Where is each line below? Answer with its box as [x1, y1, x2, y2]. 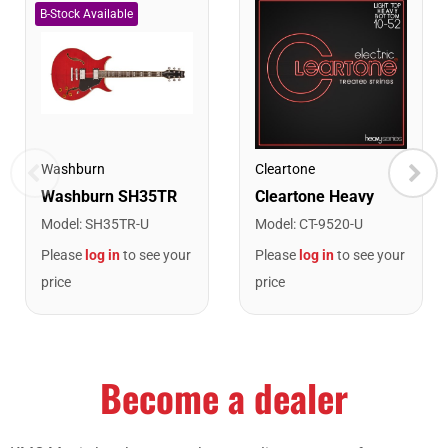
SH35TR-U [85, 215, 149, 232]
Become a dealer [100, 369, 348, 425]
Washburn [41, 160, 105, 177]
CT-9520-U [299, 215, 363, 232]
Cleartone [255, 160, 315, 177]
